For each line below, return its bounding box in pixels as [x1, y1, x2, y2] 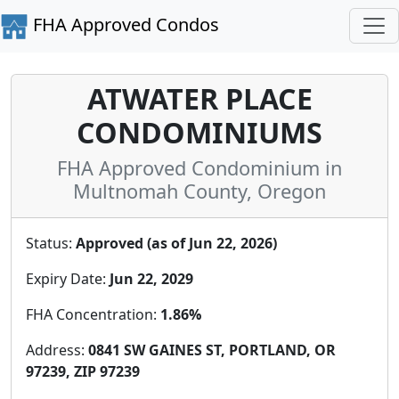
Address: [26, 339, 88, 360]
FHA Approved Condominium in [57, 154, 342, 181]
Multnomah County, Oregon [73, 177, 326, 204]
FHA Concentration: [26, 304, 160, 324]
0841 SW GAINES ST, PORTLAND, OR [88, 339, 336, 360]
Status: [26, 232, 76, 253]
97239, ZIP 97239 [26, 361, 140, 381]
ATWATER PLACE [86, 78, 313, 118]
